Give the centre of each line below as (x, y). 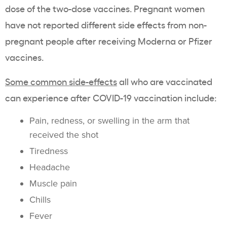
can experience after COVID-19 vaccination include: (111, 98)
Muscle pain (53, 184)
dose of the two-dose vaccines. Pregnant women (105, 8)
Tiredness (49, 151)
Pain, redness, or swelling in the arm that (109, 121)
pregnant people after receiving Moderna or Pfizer (109, 41)
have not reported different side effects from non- (106, 25)
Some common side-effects (61, 81)
